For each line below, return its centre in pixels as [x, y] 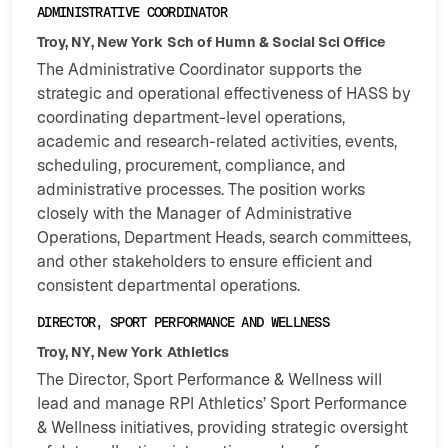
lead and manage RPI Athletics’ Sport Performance [222, 404]
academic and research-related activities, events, [217, 142]
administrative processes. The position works [201, 190]
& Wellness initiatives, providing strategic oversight [222, 428]
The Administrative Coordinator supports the [199, 70]
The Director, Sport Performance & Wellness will [209, 380]
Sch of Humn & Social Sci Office [276, 42]
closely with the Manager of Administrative [194, 214]
